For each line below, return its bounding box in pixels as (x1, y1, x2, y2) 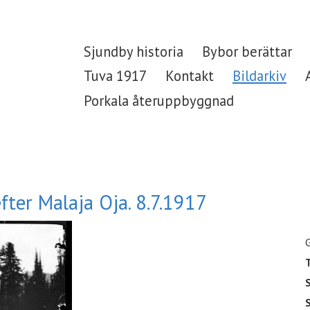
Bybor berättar (201, 42, 292, 61)
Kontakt (165, 66, 214, 86)
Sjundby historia (83, 42, 183, 61)
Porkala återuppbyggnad (83, 91, 234, 110)
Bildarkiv (232, 66, 286, 86)
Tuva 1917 (83, 66, 147, 86)
